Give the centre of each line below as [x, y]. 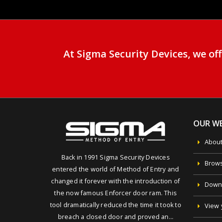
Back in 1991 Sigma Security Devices [115, 158]
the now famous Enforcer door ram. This [116, 193]
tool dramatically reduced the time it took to [115, 205]
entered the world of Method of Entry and [116, 169]
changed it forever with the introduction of [116, 181]
